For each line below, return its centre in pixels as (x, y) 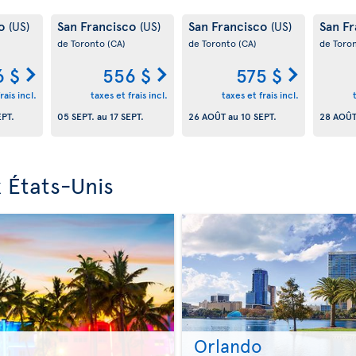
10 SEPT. (258, 116)
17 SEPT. (126, 116)
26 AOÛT (207, 116)
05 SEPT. (75, 116)
